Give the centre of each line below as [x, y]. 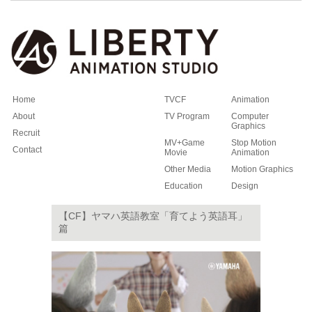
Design [245, 186]
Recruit [26, 133]
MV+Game [185, 143]
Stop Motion [254, 143]
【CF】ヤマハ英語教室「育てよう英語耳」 [153, 216]
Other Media [188, 169]
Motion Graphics [262, 169]
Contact [27, 150]
